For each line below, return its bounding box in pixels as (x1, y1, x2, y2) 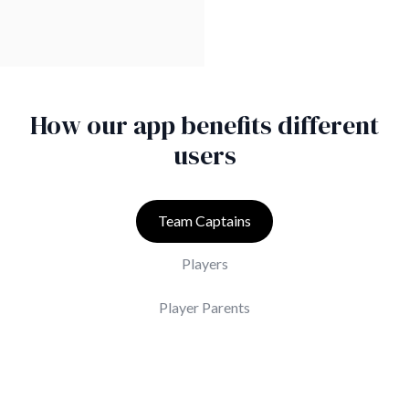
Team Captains (158, 212, 251, 230)
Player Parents (159, 298, 250, 316)
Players (181, 255, 228, 273)
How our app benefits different (30, 107, 379, 142)
